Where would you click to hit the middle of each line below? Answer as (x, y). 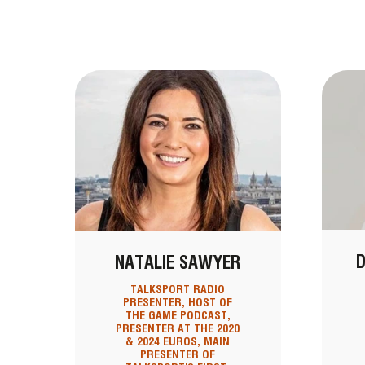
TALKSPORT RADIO (178, 290)
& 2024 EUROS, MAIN (178, 342)
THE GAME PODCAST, (178, 316)
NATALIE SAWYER (178, 263)
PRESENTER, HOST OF (178, 303)
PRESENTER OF (178, 355)
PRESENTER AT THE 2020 (178, 329)
